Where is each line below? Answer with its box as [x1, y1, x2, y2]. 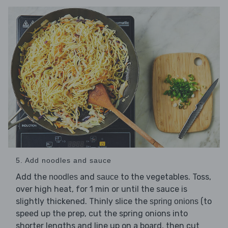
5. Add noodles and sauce [16, 156, 111, 165]
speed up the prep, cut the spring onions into [16, 209, 188, 219]
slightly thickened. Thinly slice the [16, 196, 150, 207]
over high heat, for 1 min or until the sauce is [16, 184, 187, 194]
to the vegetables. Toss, [119, 172, 211, 182]
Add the [16, 172, 49, 182]
